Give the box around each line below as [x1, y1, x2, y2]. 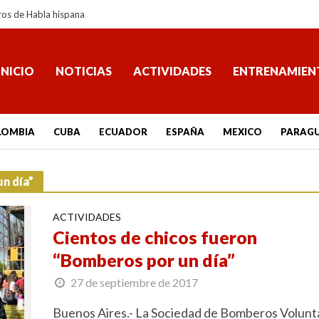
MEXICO [222, 126, 262, 137]
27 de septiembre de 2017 [70, 276, 198, 289]
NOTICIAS [55, 64, 112, 78]
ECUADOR [98, 126, 147, 137]
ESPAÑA [165, 126, 204, 137]
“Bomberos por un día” [52, 249, 235, 271]
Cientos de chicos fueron [52, 226, 257, 248]
